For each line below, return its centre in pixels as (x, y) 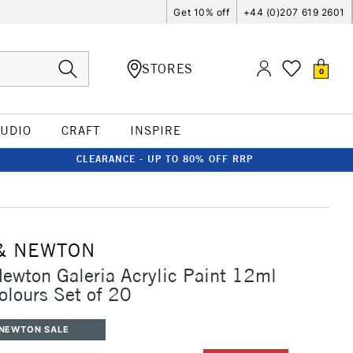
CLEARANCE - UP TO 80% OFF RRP (165, 159)
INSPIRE (155, 130)
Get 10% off (202, 12)
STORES (167, 68)
